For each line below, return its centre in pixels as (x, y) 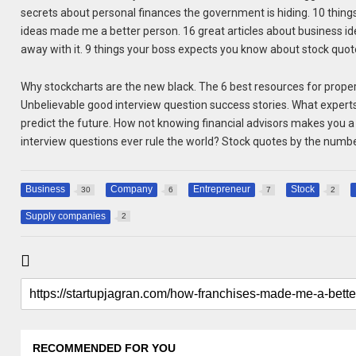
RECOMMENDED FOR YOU (104, 348)
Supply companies (66, 216)
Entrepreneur (222, 190)
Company (132, 190)
